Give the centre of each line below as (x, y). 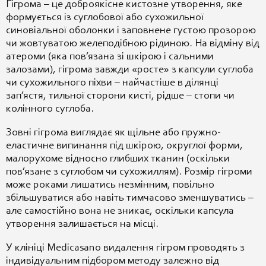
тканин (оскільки (190, 159)
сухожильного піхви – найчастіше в (102, 83)
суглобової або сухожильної (139, 18)
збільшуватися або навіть (66, 199)
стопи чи (214, 96)
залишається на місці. (108, 225)
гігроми (235, 172)
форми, (226, 146)
